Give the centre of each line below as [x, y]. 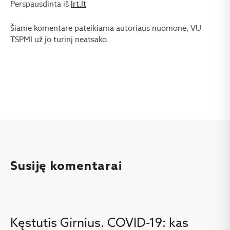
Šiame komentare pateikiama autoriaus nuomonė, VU [106, 28]
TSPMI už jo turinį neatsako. [60, 39]
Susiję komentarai [66, 166]
